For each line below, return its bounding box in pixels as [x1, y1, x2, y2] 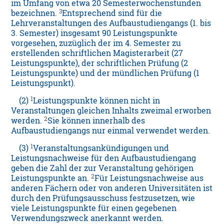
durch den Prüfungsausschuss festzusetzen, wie [11, 193, 195, 203]
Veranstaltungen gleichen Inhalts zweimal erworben [11, 105, 211, 116]
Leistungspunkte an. [11, 173, 91, 183]
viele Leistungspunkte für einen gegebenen [11, 203, 177, 213]
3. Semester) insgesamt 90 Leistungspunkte [11, 28, 178, 38]
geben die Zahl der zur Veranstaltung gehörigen [11, 163, 194, 173]
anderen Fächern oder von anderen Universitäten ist [11, 183, 213, 193]
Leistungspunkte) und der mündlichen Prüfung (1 [11, 68, 200, 78]
